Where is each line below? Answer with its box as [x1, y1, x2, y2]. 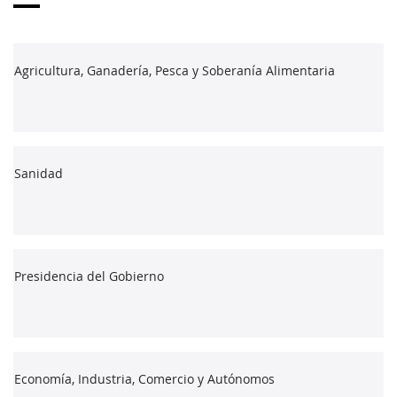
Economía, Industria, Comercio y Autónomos [14, 370, 275, 387]
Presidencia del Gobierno [14, 267, 164, 284]
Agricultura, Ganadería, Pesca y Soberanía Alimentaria [14, 61, 335, 79]
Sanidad [14, 164, 63, 182]
